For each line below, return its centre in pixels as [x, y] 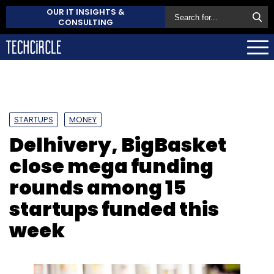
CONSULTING [86, 22]
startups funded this [114, 209]
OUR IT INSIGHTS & [86, 12]
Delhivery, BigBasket [118, 144]
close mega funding [111, 166]
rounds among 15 [98, 187]
